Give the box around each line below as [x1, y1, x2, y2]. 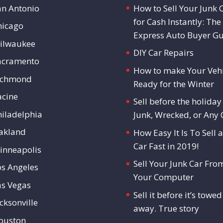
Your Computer [133, 171, 194, 183]
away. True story [133, 202, 199, 214]
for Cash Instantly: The [133, 15, 221, 27]
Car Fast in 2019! [133, 140, 199, 152]
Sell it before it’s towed [133, 189, 222, 201]
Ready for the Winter [133, 78, 214, 90]
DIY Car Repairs [133, 47, 194, 59]
